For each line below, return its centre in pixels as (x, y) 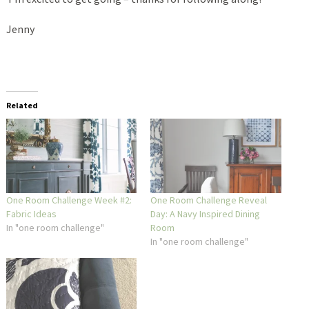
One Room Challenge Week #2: (69, 200)
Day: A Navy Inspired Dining (206, 214)
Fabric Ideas (31, 214)
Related (22, 105)
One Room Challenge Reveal (209, 200)
